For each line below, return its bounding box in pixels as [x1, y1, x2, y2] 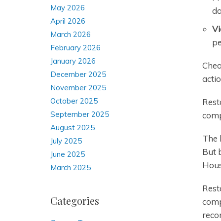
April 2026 [50, 16, 85, 26]
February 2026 [50, 43, 101, 52]
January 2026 [50, 56, 96, 66]
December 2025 [50, 70, 106, 79]
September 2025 [50, 110, 109, 119]
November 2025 [50, 83, 106, 92]
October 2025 [50, 96, 98, 106]
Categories [50, 194, 99, 207]
